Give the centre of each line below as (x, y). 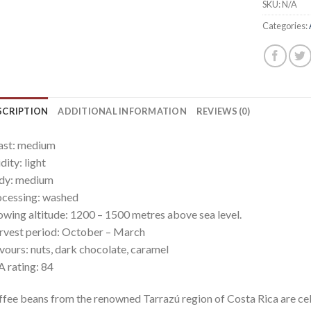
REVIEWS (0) (223, 111)
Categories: (286, 25)
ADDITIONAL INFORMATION (122, 111)
